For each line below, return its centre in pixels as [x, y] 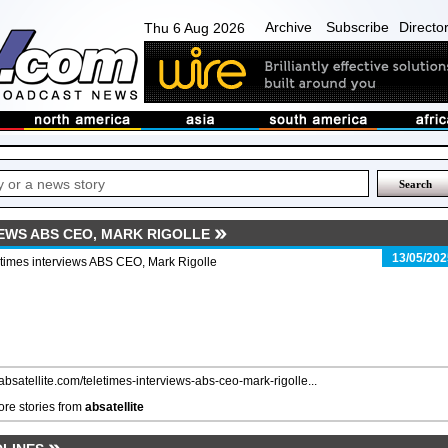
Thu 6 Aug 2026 [194, 28]
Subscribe [357, 27]
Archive [288, 27]
